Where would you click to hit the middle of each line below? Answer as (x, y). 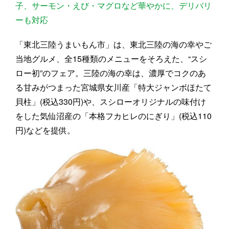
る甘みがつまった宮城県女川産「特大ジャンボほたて (113, 87)
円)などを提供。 (45, 130)
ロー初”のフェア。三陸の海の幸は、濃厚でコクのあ (111, 73)
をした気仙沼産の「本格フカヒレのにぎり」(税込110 (113, 116)
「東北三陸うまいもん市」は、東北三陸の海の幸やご (113, 44)
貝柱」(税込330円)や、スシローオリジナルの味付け (111, 101)
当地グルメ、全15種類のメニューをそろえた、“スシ (111, 58)
